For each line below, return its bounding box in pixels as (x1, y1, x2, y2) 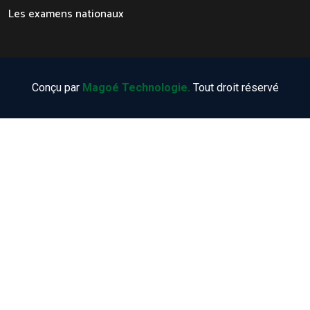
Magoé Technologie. (82, 80, 190, 94)
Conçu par (31, 80, 82, 94)
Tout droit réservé (190, 80, 279, 94)
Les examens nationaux (8, 4, 124, 24)
